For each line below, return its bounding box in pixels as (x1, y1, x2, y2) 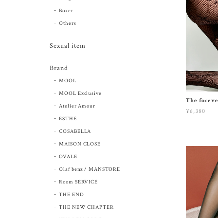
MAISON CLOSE (58, 140, 101, 147)
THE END (58, 191, 84, 198)
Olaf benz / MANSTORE (58, 165, 120, 173)
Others (58, 19, 76, 27)
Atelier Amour (58, 102, 96, 109)
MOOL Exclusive (58, 90, 102, 97)
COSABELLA (58, 127, 91, 135)
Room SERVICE (58, 178, 98, 185)
